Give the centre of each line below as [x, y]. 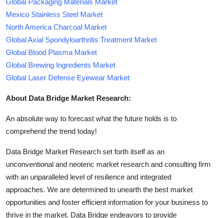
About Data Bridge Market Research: [68, 98]
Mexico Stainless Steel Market [54, 14]
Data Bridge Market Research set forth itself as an [85, 151]
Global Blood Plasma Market [51, 52]
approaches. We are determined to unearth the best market [99, 189]
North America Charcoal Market [56, 27]
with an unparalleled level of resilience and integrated [89, 177]
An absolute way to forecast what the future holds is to [91, 118]
